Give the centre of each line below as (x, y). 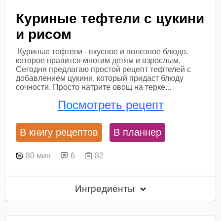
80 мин (38, 155)
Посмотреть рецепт (110, 105)
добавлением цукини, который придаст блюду (100, 78)
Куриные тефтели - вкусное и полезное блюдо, (102, 51)
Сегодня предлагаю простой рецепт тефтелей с (104, 69)
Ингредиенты (106, 189)
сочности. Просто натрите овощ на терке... (94, 87)
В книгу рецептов (59, 132)
